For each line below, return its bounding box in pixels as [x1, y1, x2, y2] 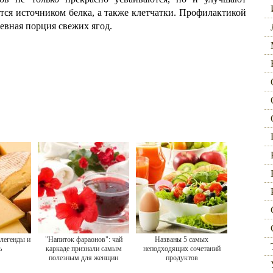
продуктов [165, 253, 198, 262]
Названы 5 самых [155, 235, 208, 244]
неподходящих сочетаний [143, 244, 221, 253]
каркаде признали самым [45, 244, 122, 253]
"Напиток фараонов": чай [44, 235, 122, 244]
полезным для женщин [49, 253, 118, 262]
